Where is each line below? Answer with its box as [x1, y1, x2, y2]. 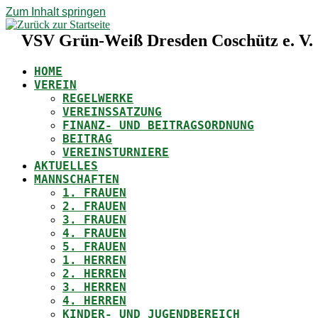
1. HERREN [62, 253, 126, 267]
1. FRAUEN [62, 186, 126, 199]
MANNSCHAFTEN [34, 172, 119, 186]
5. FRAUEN [62, 240, 126, 253]
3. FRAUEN [62, 213, 126, 226]
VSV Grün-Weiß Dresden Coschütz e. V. [21, 31, 313, 50]
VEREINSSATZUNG [62, 105, 162, 119]
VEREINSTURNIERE [62, 146, 169, 159]
